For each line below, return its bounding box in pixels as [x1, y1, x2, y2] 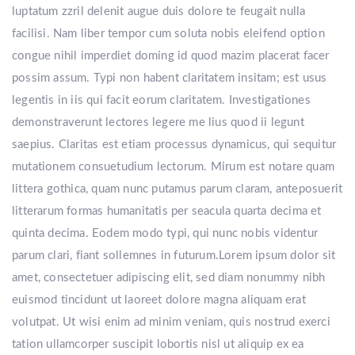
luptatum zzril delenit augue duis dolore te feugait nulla [12, 6, 306, 17]
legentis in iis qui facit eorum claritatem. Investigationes [12, 94, 311, 106]
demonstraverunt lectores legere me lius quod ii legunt [12, 116, 304, 128]
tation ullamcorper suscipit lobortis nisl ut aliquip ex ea [12, 338, 304, 350]
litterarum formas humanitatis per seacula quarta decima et [12, 205, 322, 217]
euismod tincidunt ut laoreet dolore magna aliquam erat [12, 294, 306, 306]
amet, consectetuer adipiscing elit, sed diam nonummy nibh [12, 272, 326, 284]
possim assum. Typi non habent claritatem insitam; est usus [12, 72, 327, 84]
